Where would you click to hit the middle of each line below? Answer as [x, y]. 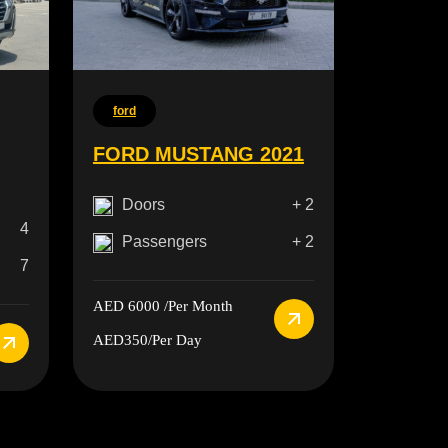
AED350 [120, 340]
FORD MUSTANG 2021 [198, 154]
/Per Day [174, 340]
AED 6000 [126, 306]
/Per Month [196, 306]
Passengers [164, 242]
